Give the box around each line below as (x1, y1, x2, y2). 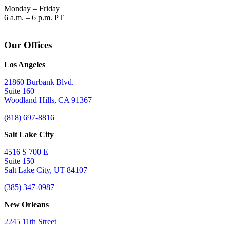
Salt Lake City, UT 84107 (4, 165, 87, 174)
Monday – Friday (4, 4, 60, 13)
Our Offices (4, 40, 52, 51)
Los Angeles (4, 60, 45, 69)
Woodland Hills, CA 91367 (4, 95, 92, 104)
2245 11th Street (4, 217, 56, 226)
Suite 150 (4, 156, 34, 165)
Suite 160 (4, 86, 34, 95)
